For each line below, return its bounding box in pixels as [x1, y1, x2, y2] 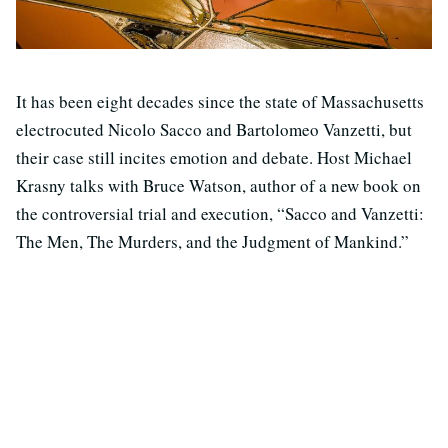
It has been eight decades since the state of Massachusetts [16, 90, 424, 114]
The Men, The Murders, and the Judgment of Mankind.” [16, 230, 409, 254]
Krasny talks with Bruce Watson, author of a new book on [16, 174, 421, 198]
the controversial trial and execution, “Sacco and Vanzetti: [16, 202, 424, 226]
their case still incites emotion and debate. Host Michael [16, 146, 412, 170]
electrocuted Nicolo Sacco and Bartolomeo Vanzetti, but [16, 118, 412, 142]
